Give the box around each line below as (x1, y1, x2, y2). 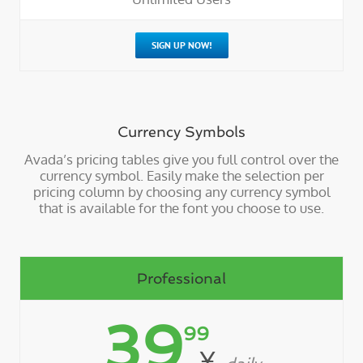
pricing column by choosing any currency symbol (32, 183, 331, 201)
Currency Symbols (117, 122, 246, 140)
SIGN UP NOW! (151, 38, 212, 51)
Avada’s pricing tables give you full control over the (24, 151, 339, 169)
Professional (137, 270, 226, 288)
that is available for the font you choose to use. (39, 199, 324, 217)
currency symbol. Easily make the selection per (39, 167, 324, 185)
